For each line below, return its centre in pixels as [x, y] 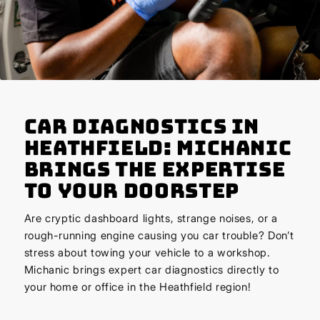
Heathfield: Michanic [158, 147]
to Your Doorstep [131, 190]
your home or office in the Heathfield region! [137, 287]
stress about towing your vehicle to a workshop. [147, 253]
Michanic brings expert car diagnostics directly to [151, 270]
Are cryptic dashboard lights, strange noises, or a [151, 219]
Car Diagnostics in [142, 126]
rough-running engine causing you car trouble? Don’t [159, 236]
